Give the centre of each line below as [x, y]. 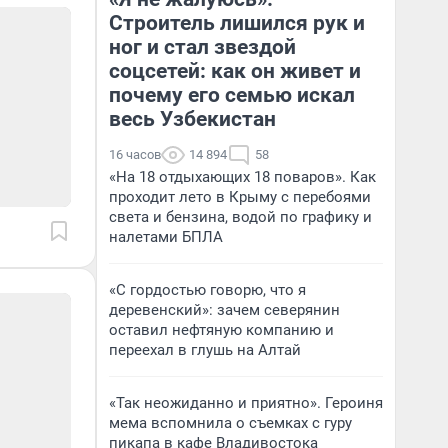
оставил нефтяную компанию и [221, 330]
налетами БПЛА [166, 237]
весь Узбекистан [192, 119]
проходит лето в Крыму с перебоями [240, 197]
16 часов [135, 154]
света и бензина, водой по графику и [240, 217]
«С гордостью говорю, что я [207, 290]
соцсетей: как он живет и [235, 71]
